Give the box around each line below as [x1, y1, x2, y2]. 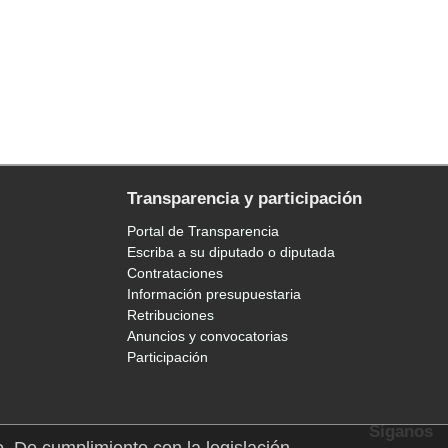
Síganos [369, 422, 433, 442]
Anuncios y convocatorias [127, 328, 288, 345]
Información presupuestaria [127, 286, 301, 303]
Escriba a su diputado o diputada [127, 244, 335, 261]
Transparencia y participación [127, 189, 362, 209]
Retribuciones [127, 307, 214, 324]
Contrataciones [127, 265, 223, 282]
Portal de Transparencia [127, 223, 279, 240]
